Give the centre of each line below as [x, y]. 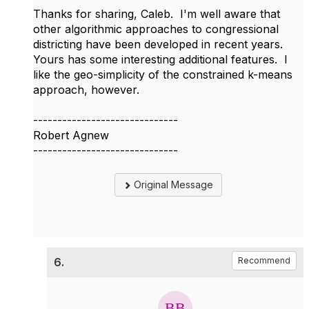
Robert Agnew [71, 135]
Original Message [172, 184]
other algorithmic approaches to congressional [156, 29]
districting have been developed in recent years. [160, 44]
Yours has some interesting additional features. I [160, 59]
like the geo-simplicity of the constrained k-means [163, 74]
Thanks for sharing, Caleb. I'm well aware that [157, 13]
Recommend [264, 260]
